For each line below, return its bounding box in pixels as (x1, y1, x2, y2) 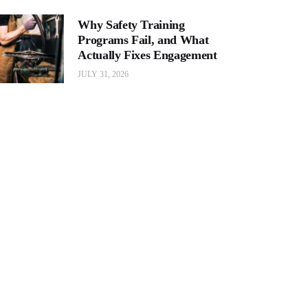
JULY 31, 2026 (78, 69, 129, 80)
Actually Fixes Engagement (78, 48, 217, 63)
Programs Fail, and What (78, 33, 209, 47)
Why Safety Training (78, 18, 185, 32)
